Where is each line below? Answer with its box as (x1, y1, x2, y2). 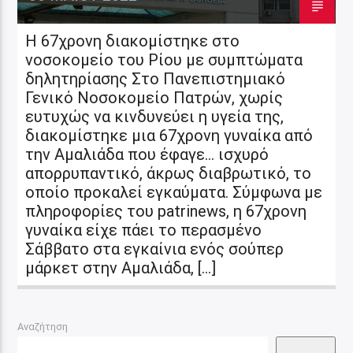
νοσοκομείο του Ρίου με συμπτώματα (25, 50, 303, 69)
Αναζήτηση (17, 320, 69, 333)
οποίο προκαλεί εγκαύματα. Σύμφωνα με (25, 182, 323, 202)
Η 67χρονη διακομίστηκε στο (25, 31, 240, 50)
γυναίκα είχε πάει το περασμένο (25, 220, 262, 240)
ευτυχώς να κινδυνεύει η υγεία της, (25, 106, 284, 126)
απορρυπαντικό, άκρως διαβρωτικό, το (25, 163, 312, 183)
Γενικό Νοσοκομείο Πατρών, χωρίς (25, 87, 284, 107)
